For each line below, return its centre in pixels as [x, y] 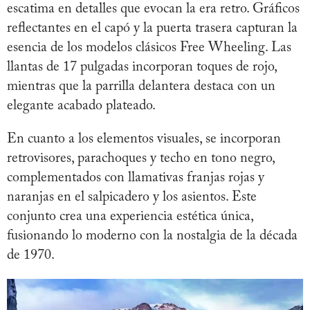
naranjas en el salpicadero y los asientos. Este [132, 197]
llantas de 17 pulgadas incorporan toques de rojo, [142, 67]
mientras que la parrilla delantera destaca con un [141, 86]
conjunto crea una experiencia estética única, [130, 216]
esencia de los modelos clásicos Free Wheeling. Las [149, 47]
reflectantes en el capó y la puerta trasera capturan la [152, 28]
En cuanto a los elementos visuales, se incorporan [144, 139]
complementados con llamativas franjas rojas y [136, 177]
